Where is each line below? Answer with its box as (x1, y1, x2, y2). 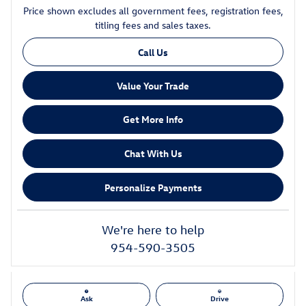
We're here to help (102, 222, 204, 237)
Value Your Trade (117, 79, 189, 92)
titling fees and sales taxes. (95, 18, 211, 31)
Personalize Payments (104, 180, 202, 194)
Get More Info (123, 113, 183, 126)
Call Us (138, 45, 168, 59)
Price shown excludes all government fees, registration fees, (23, 3, 283, 17)
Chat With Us (124, 146, 182, 160)
